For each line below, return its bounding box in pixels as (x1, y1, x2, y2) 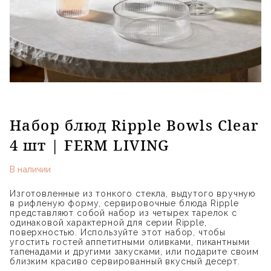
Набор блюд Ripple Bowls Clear (10, 115, 260, 135)
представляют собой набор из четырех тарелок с (10, 208, 237, 218)
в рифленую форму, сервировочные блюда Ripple (10, 198, 239, 209)
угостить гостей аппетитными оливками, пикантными (10, 237, 250, 247)
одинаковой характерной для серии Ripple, (10, 218, 207, 228)
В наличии (10, 165, 51, 175)
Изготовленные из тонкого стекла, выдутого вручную (10, 189, 256, 199)
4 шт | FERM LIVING (10, 135, 170, 155)
